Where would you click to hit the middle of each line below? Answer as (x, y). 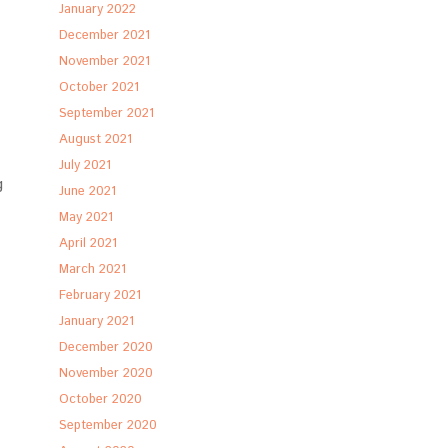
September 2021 (107, 113)
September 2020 (108, 425)
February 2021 (100, 295)
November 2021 (105, 61)
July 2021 (85, 165)
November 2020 (106, 373)
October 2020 (101, 399)
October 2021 (99, 87)
